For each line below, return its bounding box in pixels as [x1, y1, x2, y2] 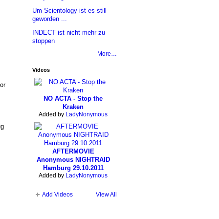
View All [95, 191, 117, 198]
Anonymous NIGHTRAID [36, 156, 110, 164]
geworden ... [32, 15, 67, 23]
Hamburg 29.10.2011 [43, 164, 104, 172]
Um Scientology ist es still [32, 7, 107, 15]
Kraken [63, 103, 84, 111]
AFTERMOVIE [52, 148, 94, 155]
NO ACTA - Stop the [44, 95, 103, 103]
